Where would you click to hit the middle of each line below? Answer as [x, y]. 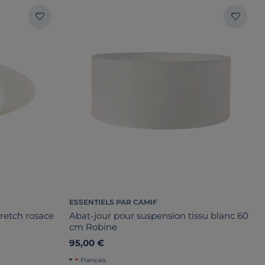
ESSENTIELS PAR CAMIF [113, 202]
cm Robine [93, 227]
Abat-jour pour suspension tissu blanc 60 [159, 215]
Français [93, 260]
